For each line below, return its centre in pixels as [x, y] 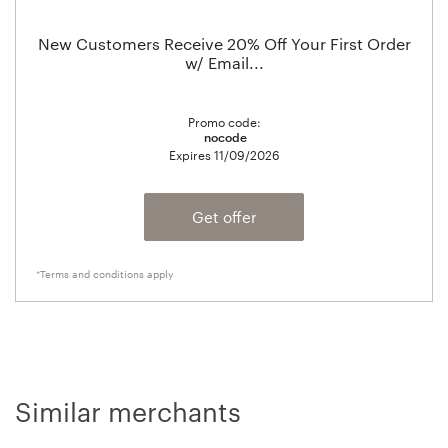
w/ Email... [224, 62]
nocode [225, 136]
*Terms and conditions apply [104, 273]
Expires [191, 154]
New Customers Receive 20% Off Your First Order [224, 43]
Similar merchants [128, 411]
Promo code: [224, 121]
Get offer [224, 216]
